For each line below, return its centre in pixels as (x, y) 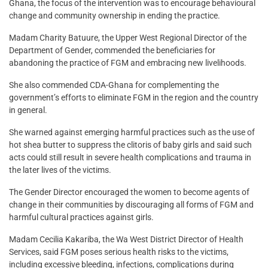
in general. (28, 110)
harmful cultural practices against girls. (81, 217)
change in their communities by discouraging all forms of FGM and (131, 204)
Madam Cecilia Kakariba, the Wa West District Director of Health (126, 239)
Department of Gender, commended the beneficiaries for (112, 50)
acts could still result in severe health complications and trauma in (130, 157)
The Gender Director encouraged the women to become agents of (129, 192)
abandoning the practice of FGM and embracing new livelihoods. (128, 63)
